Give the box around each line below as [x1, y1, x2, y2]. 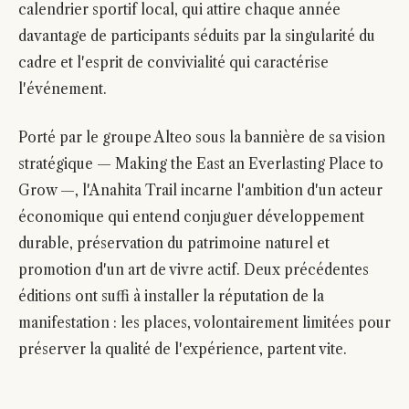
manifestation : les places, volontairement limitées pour [18, 314, 391, 331]
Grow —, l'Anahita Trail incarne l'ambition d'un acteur [18, 182, 383, 199]
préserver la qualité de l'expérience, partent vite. [18, 341, 347, 358]
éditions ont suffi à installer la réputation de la [18, 288, 324, 305]
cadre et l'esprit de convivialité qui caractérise [18, 54, 329, 71]
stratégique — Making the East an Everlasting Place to [18, 155, 383, 173]
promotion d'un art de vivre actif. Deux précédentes [18, 261, 369, 278]
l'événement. [18, 80, 107, 98]
